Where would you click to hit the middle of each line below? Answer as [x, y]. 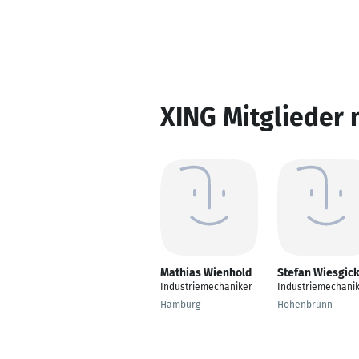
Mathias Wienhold [206, 273]
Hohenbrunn [305, 305]
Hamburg [180, 305]
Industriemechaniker [206, 287]
